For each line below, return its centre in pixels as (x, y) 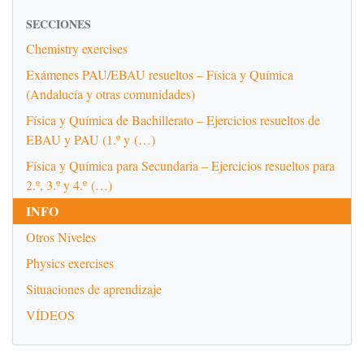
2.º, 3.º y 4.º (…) (69, 185)
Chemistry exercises (77, 48)
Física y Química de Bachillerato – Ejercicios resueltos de (173, 120)
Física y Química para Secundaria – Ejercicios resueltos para (180, 165)
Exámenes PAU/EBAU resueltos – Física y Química (160, 74)
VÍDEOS (50, 315)
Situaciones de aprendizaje (94, 289)
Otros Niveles (61, 237)
